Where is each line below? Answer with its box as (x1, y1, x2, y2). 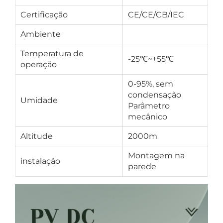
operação (20, 60, 57, 69)
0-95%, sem (128, 79, 173, 89)
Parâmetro (128, 101, 170, 111)
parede (128, 162, 156, 171)
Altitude (20, 131, 53, 141)
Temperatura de (20, 49, 84, 58)
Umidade (20, 96, 58, 105)
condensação (128, 90, 181, 100)
